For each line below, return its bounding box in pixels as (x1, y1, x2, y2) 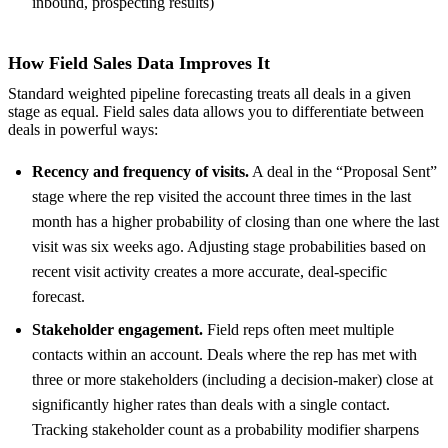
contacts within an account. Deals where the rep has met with (32, 345, 417, 363)
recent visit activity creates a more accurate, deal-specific (32, 262, 387, 280)
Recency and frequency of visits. (32, 162, 249, 180)
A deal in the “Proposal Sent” (249, 162, 437, 180)
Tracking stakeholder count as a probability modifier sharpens (32, 420, 419, 438)
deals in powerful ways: (8, 120, 158, 138)
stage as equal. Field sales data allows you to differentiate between (8, 102, 424, 120)
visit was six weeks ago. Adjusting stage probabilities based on (32, 237, 426, 255)
